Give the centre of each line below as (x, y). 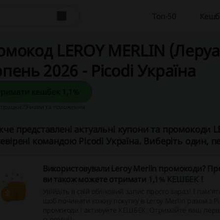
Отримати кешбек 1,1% (70, 92)
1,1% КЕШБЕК (174, 179)
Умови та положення (55, 107)
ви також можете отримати (95, 179)
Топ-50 (164, 16)
